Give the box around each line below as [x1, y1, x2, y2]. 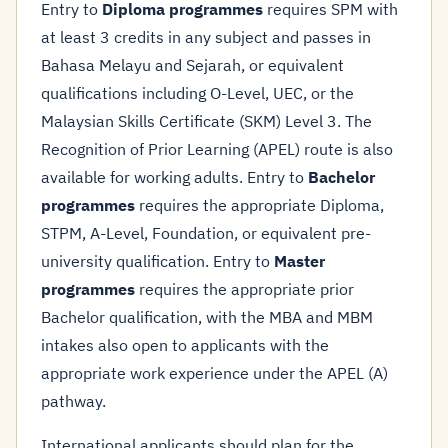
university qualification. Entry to [41, 251, 274, 271]
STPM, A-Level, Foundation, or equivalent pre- [41, 223, 371, 243]
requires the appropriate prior [135, 279, 354, 299]
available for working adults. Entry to [41, 167, 308, 187]
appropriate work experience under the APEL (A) [41, 363, 388, 383]
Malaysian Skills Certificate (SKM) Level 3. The [41, 111, 372, 131]
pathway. [41, 391, 106, 411]
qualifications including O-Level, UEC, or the [41, 83, 354, 103]
